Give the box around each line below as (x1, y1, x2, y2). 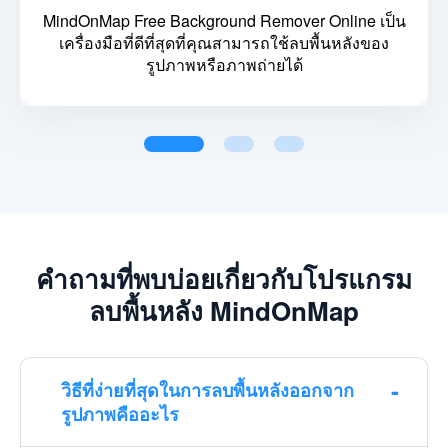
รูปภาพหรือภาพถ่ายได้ (145, 53, 303, 77)
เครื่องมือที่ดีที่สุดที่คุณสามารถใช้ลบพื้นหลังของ (59, 31, 389, 55)
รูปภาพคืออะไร (61, 401, 179, 428)
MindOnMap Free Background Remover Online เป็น (42, 9, 406, 33)
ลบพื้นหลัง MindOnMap (89, 292, 359, 330)
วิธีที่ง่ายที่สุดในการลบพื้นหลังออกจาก (61, 377, 354, 404)
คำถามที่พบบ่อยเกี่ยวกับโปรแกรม (36, 260, 412, 298)
